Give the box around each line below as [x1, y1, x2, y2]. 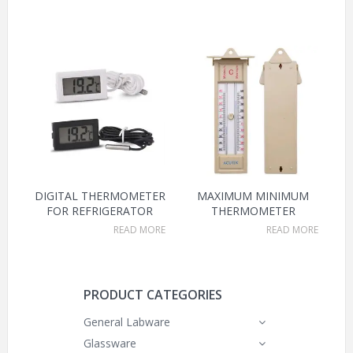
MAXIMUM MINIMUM [197, 188, 310, 204]
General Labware [84, 314, 170, 330]
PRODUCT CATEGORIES [84, 286, 222, 304]
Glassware [84, 336, 136, 351]
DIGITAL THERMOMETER [34, 188, 165, 204]
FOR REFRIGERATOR [46, 203, 154, 219]
